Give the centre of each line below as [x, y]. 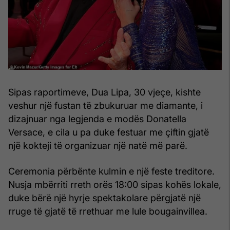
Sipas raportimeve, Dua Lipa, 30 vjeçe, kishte [104, 92]
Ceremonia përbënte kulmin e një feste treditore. [111, 171]
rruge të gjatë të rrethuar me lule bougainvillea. [108, 211]
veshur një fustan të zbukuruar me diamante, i [106, 105]
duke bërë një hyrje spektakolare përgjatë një [104, 198]
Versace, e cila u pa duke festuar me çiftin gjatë [109, 132]
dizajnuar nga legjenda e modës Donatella [97, 119]
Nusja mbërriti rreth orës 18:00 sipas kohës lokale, [115, 184]
